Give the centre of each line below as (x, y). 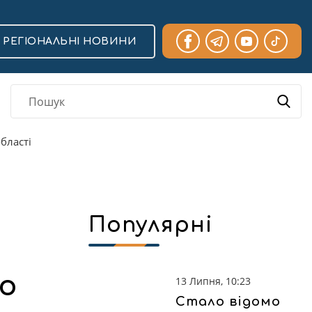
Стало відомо (228, 302)
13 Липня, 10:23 (213, 281)
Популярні (151, 225)
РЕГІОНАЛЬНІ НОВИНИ (70, 41)
